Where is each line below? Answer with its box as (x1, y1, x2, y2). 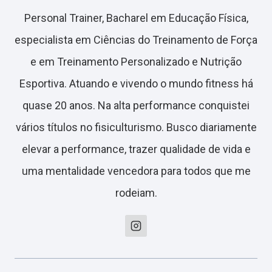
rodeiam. (115, 186, 157, 200)
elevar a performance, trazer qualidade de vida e (21, 143, 251, 156)
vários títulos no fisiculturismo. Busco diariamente (15, 121, 257, 134)
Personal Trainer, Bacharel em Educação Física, (24, 12, 248, 25)
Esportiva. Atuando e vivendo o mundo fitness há (19, 77, 253, 90)
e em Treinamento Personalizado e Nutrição (30, 55, 242, 69)
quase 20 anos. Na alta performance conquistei (22, 99, 250, 112)
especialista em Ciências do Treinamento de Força (15, 33, 257, 47)
